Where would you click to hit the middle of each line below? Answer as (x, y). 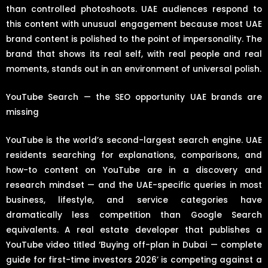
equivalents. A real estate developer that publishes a (134, 230)
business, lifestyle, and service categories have (134, 200)
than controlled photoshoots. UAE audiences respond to (134, 9)
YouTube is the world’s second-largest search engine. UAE (134, 140)
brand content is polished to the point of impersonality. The (134, 39)
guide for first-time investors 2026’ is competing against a (134, 260)
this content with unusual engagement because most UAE (134, 24)
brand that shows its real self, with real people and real (134, 54)
